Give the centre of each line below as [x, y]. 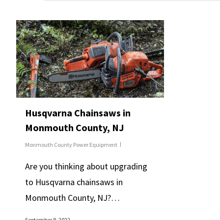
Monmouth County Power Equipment [71, 145]
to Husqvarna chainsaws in [74, 182]
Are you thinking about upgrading [86, 166]
